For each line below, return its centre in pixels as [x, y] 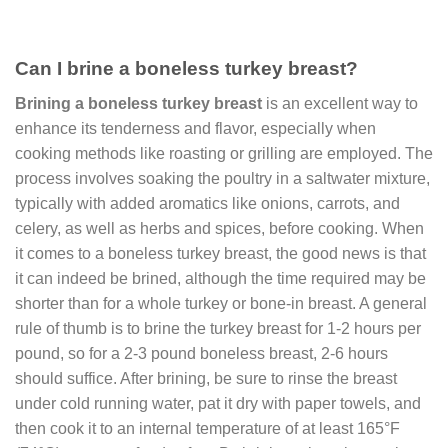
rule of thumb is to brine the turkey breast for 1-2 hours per [218, 328]
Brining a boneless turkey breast [138, 103]
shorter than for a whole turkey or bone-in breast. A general [221, 303]
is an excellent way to [340, 103]
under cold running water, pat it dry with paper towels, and [218, 403]
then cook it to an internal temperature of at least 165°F [207, 428]
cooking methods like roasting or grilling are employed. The [224, 153]
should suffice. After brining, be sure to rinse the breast [206, 378]
